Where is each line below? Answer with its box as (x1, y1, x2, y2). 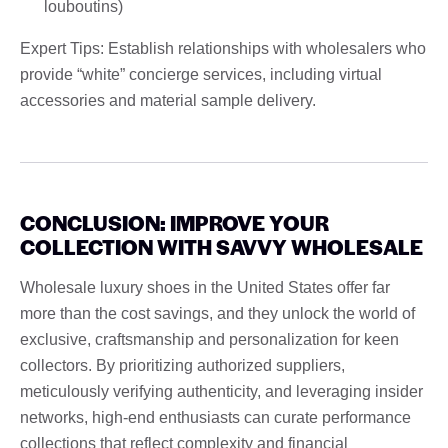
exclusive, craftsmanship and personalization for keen (20, 330, 399, 348)
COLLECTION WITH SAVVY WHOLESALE (20, 231, 423, 261)
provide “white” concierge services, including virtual (20, 65, 382, 83)
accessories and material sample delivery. (20, 91, 316, 109)
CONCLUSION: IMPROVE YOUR (20, 207, 329, 237)
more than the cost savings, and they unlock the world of (20, 304, 415, 322)
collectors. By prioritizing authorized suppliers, (20, 356, 345, 374)
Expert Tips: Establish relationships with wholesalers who (20, 39, 426, 57)
